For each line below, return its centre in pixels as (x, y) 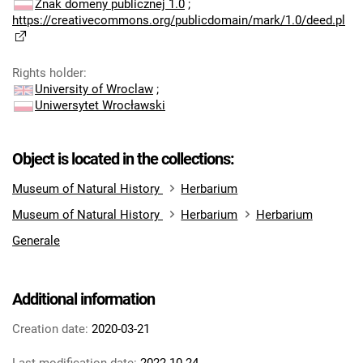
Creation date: (50, 329)
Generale (36, 241)
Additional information (83, 299)
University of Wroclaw (94, 89)
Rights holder (48, 73)
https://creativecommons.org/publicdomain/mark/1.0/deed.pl (179, 20)
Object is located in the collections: (123, 159)
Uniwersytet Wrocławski (100, 105)
